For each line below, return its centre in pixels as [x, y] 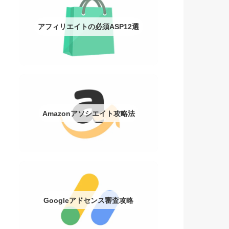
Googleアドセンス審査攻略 [89, 200]
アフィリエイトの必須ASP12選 [89, 26]
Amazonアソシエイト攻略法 [88, 113]
